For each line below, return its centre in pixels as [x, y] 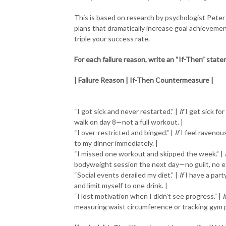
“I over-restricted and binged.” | [124, 132]
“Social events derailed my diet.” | [127, 175]
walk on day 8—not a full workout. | [129, 122]
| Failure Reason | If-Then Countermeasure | [144, 80]
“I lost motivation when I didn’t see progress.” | [148, 196]
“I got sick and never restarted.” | [127, 111]
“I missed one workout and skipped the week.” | [149, 153]
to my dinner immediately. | [116, 143]
